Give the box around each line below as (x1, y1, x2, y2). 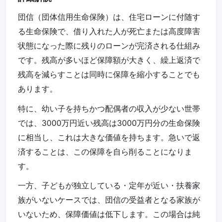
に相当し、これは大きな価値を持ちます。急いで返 (18, 132, 200, 142)
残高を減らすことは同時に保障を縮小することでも (18, 69, 200, 80)
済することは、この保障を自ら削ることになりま (18, 146, 192, 157)
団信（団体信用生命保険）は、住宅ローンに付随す (18, 12, 200, 22)
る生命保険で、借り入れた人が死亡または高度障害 (18, 26, 200, 37)
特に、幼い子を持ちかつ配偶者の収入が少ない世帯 (18, 103, 200, 113)
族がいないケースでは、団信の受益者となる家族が (18, 195, 200, 205)
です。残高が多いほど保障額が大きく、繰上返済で (18, 55, 200, 65)
